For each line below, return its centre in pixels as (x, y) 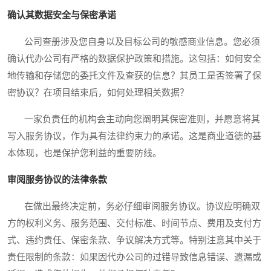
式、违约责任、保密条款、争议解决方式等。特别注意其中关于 (134, 240)
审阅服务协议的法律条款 (57, 180)
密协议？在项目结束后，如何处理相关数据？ (98, 93)
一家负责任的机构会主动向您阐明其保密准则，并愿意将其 (134, 119)
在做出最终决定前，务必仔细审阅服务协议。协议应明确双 (134, 207)
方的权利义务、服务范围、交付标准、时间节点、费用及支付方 (134, 224)
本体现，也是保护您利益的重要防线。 (84, 153)
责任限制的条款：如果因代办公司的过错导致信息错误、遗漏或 (134, 257)
